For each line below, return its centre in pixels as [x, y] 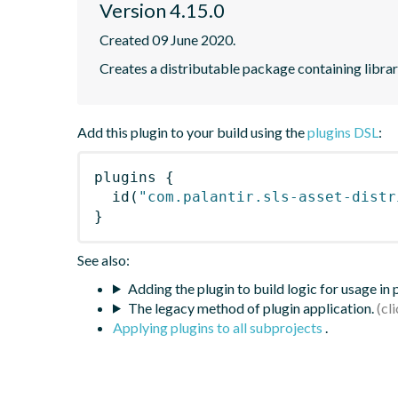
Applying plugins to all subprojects [219, 327]
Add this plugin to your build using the [192, 131]
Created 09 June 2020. [167, 39]
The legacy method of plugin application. [251, 307]
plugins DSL [343, 131]
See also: [103, 259]
